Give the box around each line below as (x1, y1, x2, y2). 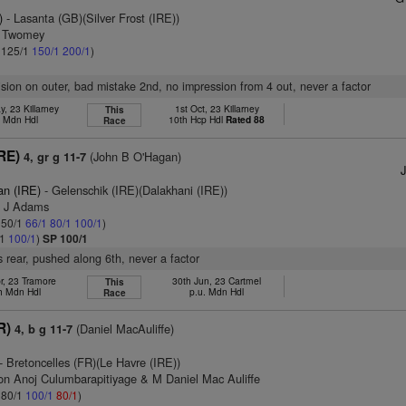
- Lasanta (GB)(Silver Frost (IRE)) (3, 9, 180, 26)
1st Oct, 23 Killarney (174, 101, 259, 115)
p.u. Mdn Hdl (189, 285, 245, 298)
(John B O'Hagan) (86, 148, 182, 165)
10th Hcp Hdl (169, 112, 227, 126)
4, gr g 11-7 (24, 149, 87, 165)
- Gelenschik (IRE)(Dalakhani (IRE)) (41, 181, 228, 198)
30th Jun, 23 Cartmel (172, 274, 262, 287)
